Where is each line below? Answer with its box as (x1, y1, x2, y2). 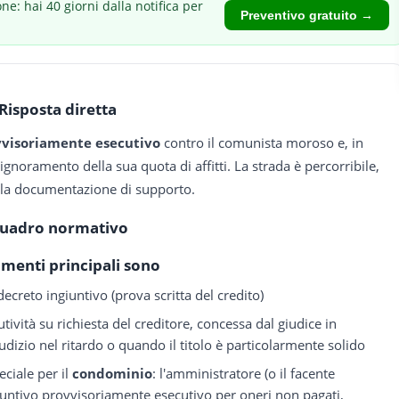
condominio (72, 363, 153, 382)
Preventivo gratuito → (240, 8, 373, 22)
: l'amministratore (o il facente (152, 363, 336, 382)
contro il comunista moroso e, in (160, 133, 363, 151)
